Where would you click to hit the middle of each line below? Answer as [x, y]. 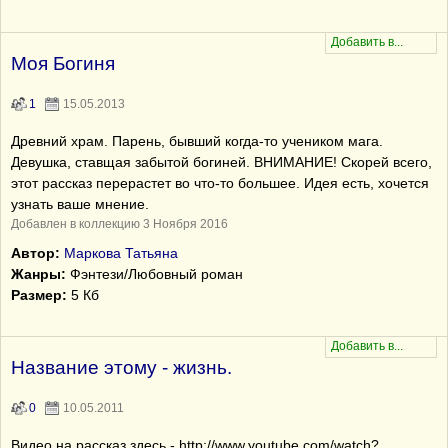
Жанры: [38, 274]
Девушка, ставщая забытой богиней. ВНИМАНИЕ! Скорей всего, [221, 162]
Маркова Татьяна [121, 253]
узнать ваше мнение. [80, 204]
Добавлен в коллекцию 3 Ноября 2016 [119, 224]
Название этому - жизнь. [121, 367]
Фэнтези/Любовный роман [154, 274]
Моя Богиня [63, 63]
